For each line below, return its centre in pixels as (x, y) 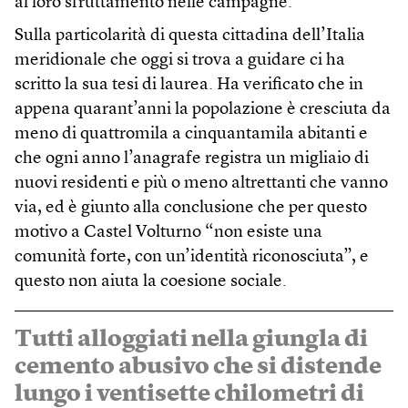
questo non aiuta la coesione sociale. (151, 282)
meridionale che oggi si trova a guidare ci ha (180, 61)
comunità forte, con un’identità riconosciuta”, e (192, 258)
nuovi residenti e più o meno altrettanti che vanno (201, 184)
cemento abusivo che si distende (198, 367)
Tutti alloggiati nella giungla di (191, 340)
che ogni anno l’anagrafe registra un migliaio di (192, 159)
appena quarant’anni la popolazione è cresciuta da (203, 110)
